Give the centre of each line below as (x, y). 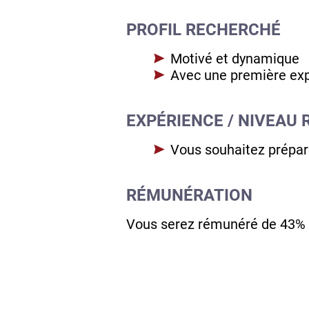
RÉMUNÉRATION (189, 196)
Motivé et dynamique (235, 59)
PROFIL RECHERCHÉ (203, 30)
